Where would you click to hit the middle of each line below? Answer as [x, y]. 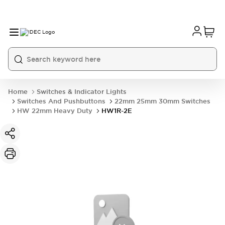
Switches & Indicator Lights [82, 92]
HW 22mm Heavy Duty [55, 111]
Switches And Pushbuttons [61, 101]
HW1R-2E [117, 111]
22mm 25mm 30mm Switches [162, 101]
